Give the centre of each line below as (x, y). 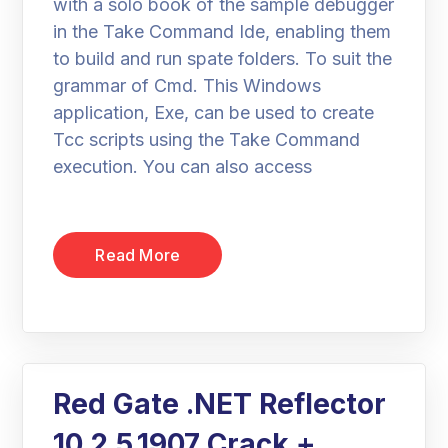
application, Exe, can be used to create (214, 112)
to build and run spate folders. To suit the (223, 58)
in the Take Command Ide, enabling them (222, 31)
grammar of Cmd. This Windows (187, 85)
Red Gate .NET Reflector (220, 404)
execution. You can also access (183, 166)
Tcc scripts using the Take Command (207, 139)
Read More (138, 255)
